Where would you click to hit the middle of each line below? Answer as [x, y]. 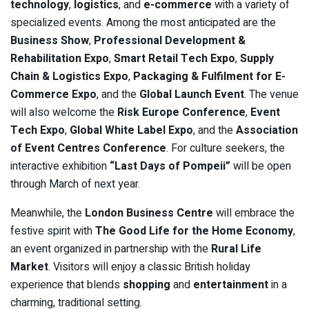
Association [267, 130]
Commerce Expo [53, 94]
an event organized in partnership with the [111, 249]
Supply [257, 58]
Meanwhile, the [48, 213]
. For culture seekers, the [226, 148]
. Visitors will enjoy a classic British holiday [149, 267]
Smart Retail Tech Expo [175, 58]
